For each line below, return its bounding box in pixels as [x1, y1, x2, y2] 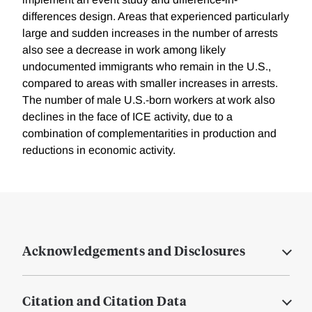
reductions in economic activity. [22, 144, 175, 157]
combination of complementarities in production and [22, 127, 276, 140]
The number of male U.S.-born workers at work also [22, 94, 275, 107]
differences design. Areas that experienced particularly [22, 10, 289, 23]
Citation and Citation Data [22, 292, 187, 310]
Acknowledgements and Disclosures [22, 242, 245, 260]
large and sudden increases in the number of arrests [22, 27, 278, 40]
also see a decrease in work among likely [22, 44, 226, 56]
